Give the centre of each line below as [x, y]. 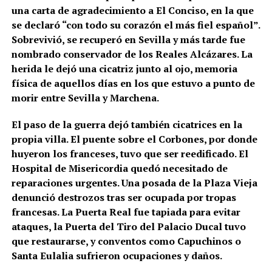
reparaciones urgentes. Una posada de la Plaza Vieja [134, 183]
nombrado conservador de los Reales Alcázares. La [132, 54]
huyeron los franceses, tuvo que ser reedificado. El [130, 154]
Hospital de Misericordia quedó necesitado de [119, 168]
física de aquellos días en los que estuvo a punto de [133, 83]
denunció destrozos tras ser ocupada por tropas [124, 198]
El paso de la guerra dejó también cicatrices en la [127, 125]
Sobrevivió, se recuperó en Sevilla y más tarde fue [128, 40]
